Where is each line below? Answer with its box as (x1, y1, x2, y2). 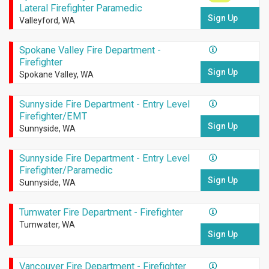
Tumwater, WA (19, 220, 75, 230)
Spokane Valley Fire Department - (19, 44, 161, 56)
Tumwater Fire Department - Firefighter (19, 207, 183, 219)
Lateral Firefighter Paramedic (19, 2, 142, 14)
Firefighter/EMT (19, 110, 87, 122)
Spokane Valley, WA (19, 70, 94, 80)
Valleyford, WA (19, 16, 75, 26)
